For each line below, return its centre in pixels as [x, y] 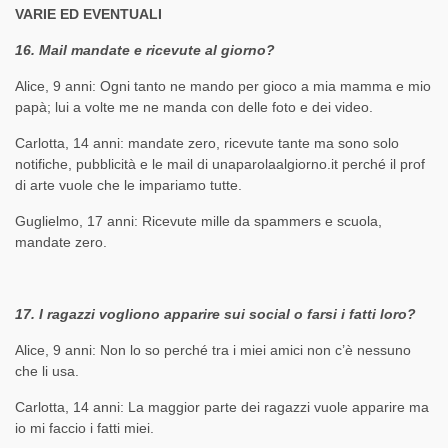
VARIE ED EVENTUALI [88, 14]
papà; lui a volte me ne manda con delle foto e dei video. [194, 107]
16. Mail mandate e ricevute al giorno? [145, 50]
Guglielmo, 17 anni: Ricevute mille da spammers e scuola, [198, 221]
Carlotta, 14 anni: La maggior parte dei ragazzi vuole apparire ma [222, 407]
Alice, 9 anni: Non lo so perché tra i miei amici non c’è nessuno [213, 350]
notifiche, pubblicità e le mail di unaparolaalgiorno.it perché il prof [220, 164]
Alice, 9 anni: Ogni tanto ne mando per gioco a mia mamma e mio [223, 86]
